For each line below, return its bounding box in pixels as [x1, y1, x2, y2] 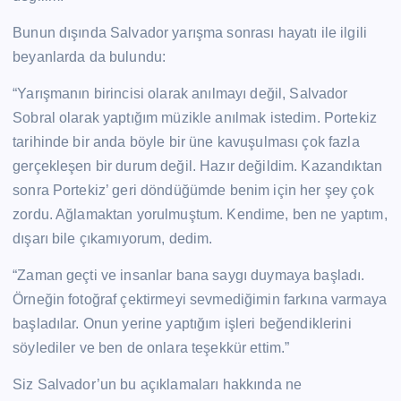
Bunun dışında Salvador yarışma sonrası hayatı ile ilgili [13, 24, 367, 40]
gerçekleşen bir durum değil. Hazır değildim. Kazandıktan [13, 158, 382, 174]
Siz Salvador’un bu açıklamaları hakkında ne [13, 377, 303, 393]
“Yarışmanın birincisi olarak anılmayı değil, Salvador [13, 85, 348, 101]
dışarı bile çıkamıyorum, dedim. [13, 230, 213, 246]
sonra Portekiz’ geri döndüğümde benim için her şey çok [13, 182, 374, 198]
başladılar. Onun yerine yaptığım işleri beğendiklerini [13, 316, 352, 332]
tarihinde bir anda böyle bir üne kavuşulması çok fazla [13, 133, 360, 149]
